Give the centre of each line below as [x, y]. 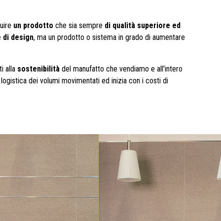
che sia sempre [79, 25]
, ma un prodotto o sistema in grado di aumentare [109, 37]
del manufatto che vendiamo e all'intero [121, 69]
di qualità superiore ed [143, 25]
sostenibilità [38, 69]
